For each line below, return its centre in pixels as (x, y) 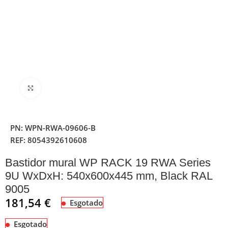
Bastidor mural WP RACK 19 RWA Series (108, 162)
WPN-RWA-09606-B (61, 127)
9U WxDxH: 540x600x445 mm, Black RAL (109, 176)
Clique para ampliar (73, 88)
